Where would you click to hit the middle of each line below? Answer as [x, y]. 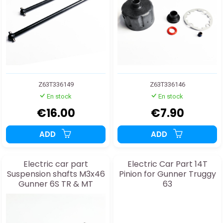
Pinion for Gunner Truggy [167, 174]
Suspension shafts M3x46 [56, 174]
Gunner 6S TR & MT [56, 184]
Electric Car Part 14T [167, 164]
